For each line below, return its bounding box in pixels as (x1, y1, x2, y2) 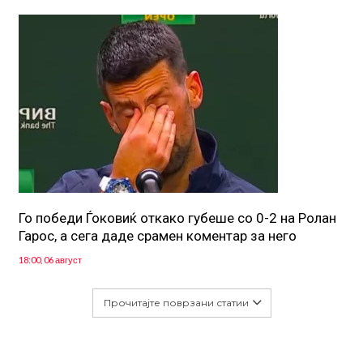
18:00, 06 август (18, 254, 82, 265)
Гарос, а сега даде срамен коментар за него (18, 227, 297, 244)
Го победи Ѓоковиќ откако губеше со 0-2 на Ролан (18, 209, 336, 226)
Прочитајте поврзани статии (103, 296, 249, 309)
